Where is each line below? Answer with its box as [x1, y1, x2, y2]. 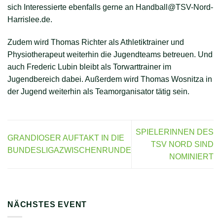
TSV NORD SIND [151, 140, 214, 148]
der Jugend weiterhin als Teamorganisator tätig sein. [7, 87, 189, 96]
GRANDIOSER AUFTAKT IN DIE [7, 134, 124, 143]
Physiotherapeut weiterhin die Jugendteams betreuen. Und [7, 50, 213, 59]
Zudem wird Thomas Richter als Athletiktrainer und [7, 38, 184, 46]
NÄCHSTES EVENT [7, 200, 87, 209]
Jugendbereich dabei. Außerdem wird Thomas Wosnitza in [7, 75, 212, 83]
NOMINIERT [169, 152, 214, 161]
